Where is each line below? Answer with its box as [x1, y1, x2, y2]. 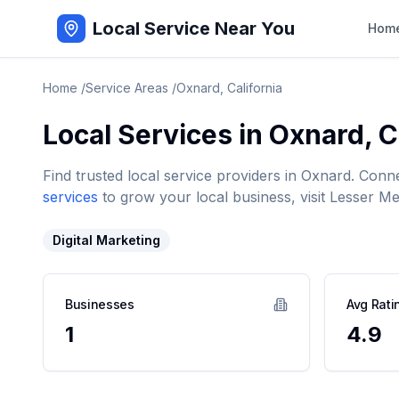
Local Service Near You [93, 18, 295, 39]
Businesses [65, 297, 134, 312]
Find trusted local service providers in [43, 167, 301, 184]
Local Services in [43, 118, 269, 151]
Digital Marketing [53, 232, 160, 248]
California [227, 80, 282, 95]
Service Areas [85, 80, 168, 95]
